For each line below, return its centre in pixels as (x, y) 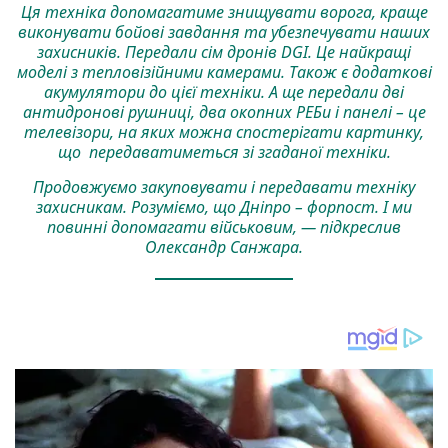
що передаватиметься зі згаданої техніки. (224, 152)
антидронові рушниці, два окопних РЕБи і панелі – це (224, 112)
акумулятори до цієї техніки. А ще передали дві (224, 92)
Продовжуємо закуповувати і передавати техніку (224, 187)
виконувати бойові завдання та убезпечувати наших (224, 32)
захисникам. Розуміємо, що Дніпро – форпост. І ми (224, 207)
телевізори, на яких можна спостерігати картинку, (224, 132)
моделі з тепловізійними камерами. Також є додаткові (224, 72)
